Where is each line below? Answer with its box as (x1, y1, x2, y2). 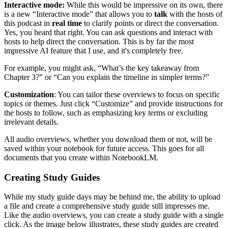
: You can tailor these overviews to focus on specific (54, 90, 220, 99)
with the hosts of (167, 9, 222, 18)
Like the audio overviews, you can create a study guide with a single (4, 211, 223, 220)
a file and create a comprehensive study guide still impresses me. (4, 202, 210, 211)
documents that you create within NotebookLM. (4, 153, 158, 162)
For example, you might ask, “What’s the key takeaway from (4, 63, 199, 72)
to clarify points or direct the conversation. (82, 18, 219, 27)
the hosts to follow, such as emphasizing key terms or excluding (4, 108, 208, 117)
